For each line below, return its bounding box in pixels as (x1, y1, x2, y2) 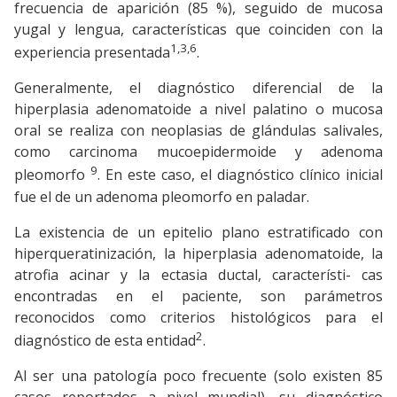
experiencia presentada (14, 43, 170, 63)
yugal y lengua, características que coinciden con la (14, 19, 383, 39)
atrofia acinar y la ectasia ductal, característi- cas (14, 264, 383, 284)
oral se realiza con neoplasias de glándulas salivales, (14, 121, 383, 141)
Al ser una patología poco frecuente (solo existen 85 (14, 365, 383, 385)
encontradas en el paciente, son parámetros (14, 285, 383, 306)
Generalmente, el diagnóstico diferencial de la (14, 78, 383, 98)
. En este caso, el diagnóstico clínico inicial (97, 165, 383, 185)
